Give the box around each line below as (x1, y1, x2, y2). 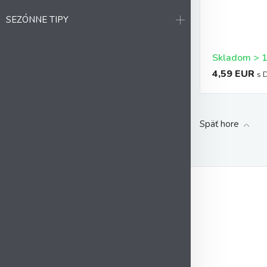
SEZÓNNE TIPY (6, 14, 69, 26)
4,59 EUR (212, 67, 254, 80)
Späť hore (200, 118, 239, 130)
